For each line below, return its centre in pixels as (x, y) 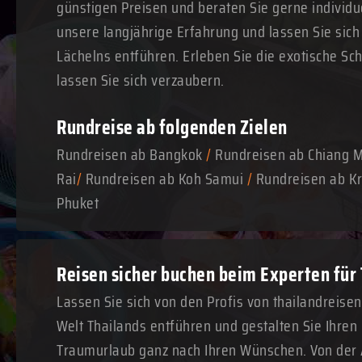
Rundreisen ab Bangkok (130, 154)
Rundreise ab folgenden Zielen (172, 127)
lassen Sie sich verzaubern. (141, 80)
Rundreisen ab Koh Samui (164, 179)
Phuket (78, 203)
